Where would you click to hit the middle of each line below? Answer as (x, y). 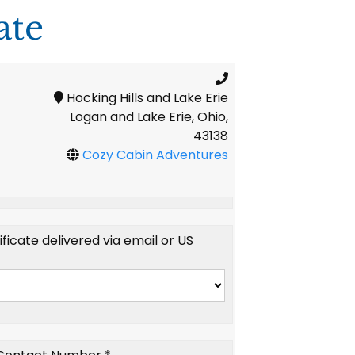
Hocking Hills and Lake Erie (146, 98)
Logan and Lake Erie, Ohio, (149, 117)
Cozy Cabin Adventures (156, 155)
